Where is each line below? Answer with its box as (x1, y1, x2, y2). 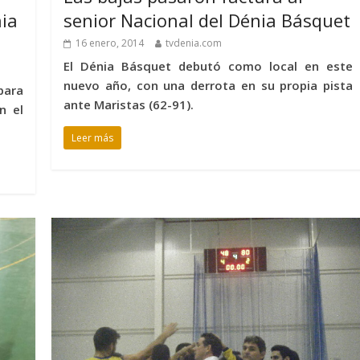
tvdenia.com (166, 36, 223, 51)
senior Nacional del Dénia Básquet (63, 8, 351, 33)
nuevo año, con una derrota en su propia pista (63, 77, 353, 94)
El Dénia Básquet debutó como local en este (63, 58, 353, 75)
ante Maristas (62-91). (63, 96, 194, 113)
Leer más (72, 131, 114, 145)
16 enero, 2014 (76, 36, 145, 51)
